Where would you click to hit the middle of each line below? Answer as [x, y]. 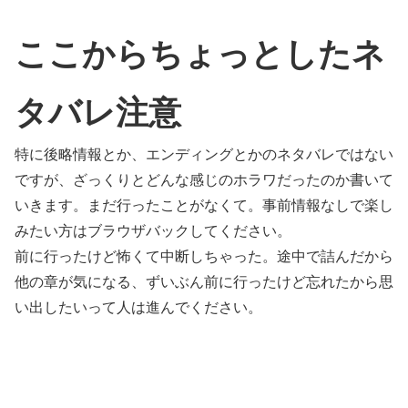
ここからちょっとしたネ [200, 55]
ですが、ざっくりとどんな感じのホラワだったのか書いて [204, 180]
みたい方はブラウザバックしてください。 [153, 231]
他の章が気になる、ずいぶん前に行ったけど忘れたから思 [204, 282]
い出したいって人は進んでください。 [138, 308]
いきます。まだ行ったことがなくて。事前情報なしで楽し [204, 206]
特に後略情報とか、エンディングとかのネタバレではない [204, 155]
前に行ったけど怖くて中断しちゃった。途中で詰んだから [204, 257]
